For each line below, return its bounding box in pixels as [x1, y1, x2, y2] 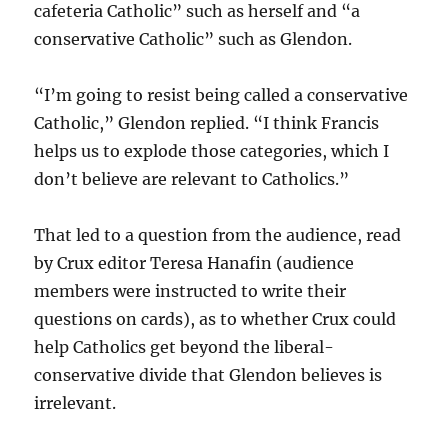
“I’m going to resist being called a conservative [34, 85, 409, 105]
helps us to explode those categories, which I [34, 141, 390, 161]
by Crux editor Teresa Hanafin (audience [34, 253, 355, 273]
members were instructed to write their [34, 281, 347, 301]
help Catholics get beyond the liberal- [34, 337, 335, 357]
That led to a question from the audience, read [34, 225, 402, 245]
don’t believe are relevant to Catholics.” [34, 169, 350, 189]
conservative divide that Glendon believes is [34, 365, 383, 385]
